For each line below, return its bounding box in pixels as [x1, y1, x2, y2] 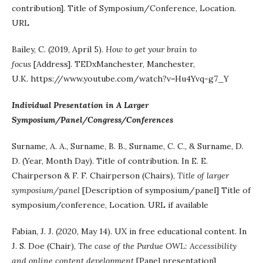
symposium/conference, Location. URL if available [12, 200, 208, 210]
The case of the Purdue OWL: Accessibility [78, 241, 237, 251]
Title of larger [177, 170, 229, 181]
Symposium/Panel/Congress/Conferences [12, 114, 173, 125]
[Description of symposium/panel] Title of [80, 185, 251, 195]
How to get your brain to [106, 44, 197, 55]
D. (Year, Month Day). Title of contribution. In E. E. [12, 156, 208, 166]
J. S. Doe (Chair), [12, 241, 78, 251]
